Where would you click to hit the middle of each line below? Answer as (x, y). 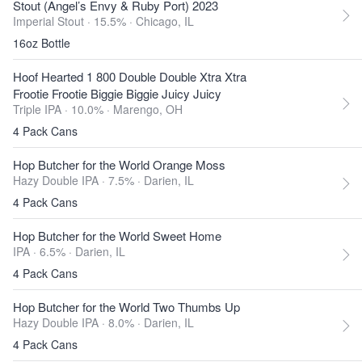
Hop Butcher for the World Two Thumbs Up (126, 307)
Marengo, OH (148, 109)
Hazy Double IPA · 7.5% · (78, 180)
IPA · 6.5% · (44, 251)
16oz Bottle (42, 43)
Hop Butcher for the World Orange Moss (119, 164)
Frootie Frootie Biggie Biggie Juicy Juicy (117, 93)
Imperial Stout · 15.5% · (74, 21)
